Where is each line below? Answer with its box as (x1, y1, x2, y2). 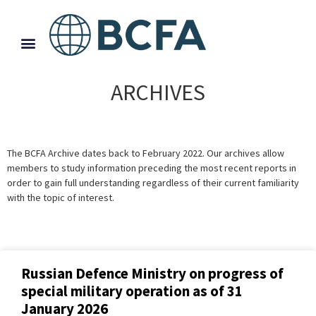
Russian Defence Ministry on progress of (21, 264, 284, 284)
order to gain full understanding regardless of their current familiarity (7, 176, 299, 189)
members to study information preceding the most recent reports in (7, 161, 296, 174)
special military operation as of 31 (21, 281, 243, 301)
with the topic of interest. (7, 190, 114, 204)
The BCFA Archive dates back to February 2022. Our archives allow (7, 146, 284, 159)
